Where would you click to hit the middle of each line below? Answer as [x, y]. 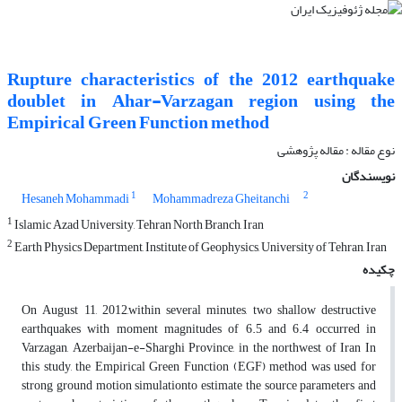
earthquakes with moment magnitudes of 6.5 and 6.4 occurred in [199, 329]
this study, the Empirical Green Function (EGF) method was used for [199, 367]
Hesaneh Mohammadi [75, 199]
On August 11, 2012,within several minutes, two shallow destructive [199, 310]
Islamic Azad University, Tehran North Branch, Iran [138, 225]
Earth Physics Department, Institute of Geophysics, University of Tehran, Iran [200, 248]
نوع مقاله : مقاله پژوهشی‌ [336, 151]
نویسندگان [368, 177]
